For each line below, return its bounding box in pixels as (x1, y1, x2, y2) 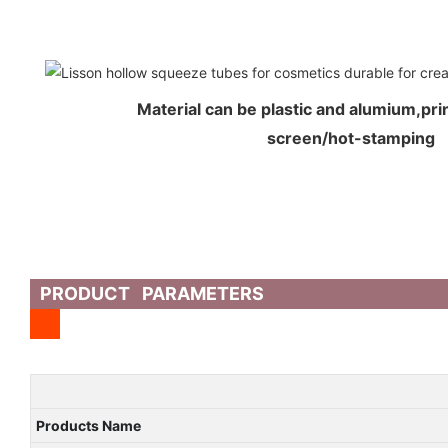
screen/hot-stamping (267, 128, 435, 149)
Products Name (35, 417, 141, 435)
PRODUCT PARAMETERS (40, 283, 264, 305)
